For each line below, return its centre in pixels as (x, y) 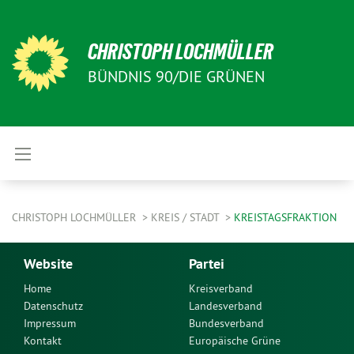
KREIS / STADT (186, 217)
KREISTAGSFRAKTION (285, 217)
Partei (207, 264)
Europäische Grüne (235, 341)
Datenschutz (53, 306)
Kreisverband (221, 288)
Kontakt (43, 341)
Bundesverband (226, 323)
